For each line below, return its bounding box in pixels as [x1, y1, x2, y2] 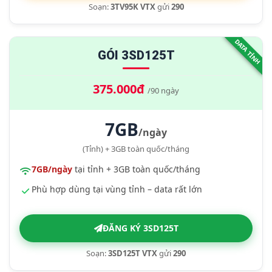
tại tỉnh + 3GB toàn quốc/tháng [72, 163, 200, 175]
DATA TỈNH [233, 36, 263, 67]
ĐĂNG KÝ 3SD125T [102, 222, 178, 234]
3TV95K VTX [110, 1, 155, 12]
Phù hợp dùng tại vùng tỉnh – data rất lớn [32, 183, 202, 195]
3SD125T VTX [108, 248, 157, 259]
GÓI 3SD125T [97, 48, 175, 63]
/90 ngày [148, 85, 179, 96]
